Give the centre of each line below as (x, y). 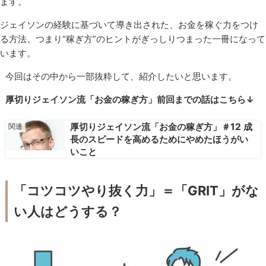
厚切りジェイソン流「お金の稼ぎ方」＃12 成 (161, 126)
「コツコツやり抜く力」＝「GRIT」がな (137, 191)
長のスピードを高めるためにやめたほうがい (159, 139)
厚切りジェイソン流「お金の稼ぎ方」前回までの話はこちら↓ (130, 100)
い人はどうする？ (68, 212)
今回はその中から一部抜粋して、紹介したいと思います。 (121, 77)
